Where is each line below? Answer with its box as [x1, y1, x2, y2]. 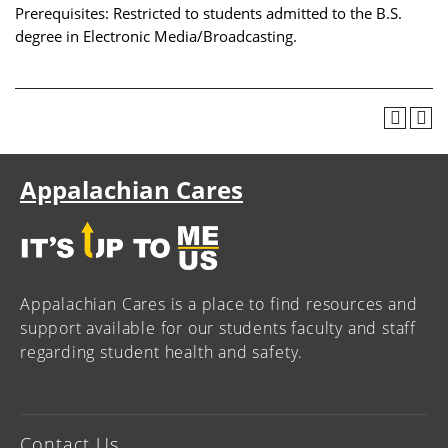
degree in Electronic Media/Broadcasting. [15, 25, 297, 46]
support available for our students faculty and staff [20, 316, 417, 339]
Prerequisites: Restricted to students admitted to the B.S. [15, 2, 402, 23]
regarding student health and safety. [20, 340, 304, 363]
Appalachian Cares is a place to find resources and [20, 292, 418, 315]
